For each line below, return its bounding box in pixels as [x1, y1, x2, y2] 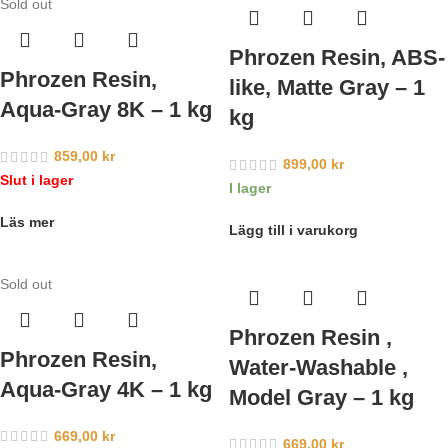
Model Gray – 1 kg [229, 384, 414, 410]
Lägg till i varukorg [229, 221, 358, 238]
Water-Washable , [229, 354, 408, 380]
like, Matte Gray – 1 [229, 75, 425, 101]
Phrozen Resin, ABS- [229, 45, 445, 71]
